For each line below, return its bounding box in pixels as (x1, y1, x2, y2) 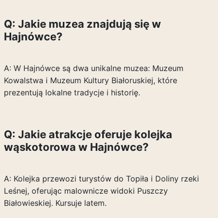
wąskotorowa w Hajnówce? (3, 141, 148, 153)
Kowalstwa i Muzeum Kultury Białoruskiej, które (3, 75, 177, 85)
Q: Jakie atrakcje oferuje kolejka (3, 128, 172, 141)
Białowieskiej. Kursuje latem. (3, 198, 107, 208)
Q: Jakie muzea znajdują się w (3, 18, 161, 30)
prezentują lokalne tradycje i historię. (3, 88, 140, 97)
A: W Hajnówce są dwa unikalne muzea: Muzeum (3, 63, 183, 73)
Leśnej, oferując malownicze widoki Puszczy (3, 186, 168, 196)
